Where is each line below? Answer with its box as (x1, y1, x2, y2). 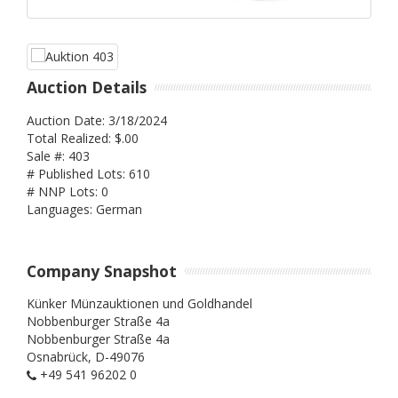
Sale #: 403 (27, 147, 90, 164)
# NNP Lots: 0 (27, 182, 108, 200)
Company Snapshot (27, 259, 177, 282)
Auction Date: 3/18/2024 (27, 111, 167, 129)
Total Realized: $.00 (27, 129, 139, 147)
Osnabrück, (27, 348, 95, 366)
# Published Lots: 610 (27, 164, 150, 182)
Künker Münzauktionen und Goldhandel (27, 295, 252, 313)
